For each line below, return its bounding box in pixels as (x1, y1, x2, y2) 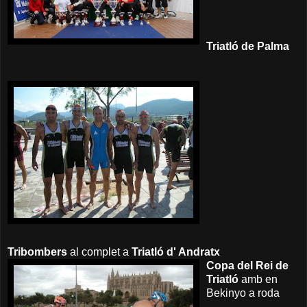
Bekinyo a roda (206, 287, 280, 299)
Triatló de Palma (206, 40, 289, 53)
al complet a (67, 246, 132, 258)
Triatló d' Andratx (132, 246, 220, 258)
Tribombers (8, 246, 67, 258)
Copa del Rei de (206, 260, 288, 272)
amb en (238, 273, 278, 286)
